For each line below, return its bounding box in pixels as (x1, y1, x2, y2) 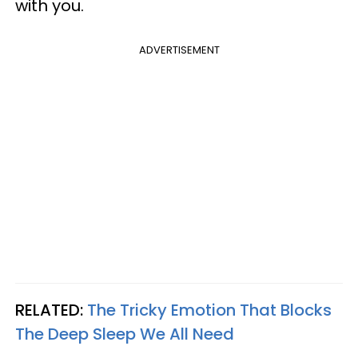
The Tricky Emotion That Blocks (87, 299, 332, 322)
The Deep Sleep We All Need (15, 323, 234, 346)
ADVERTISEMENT (138, 42, 220, 58)
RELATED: (15, 299, 87, 322)
